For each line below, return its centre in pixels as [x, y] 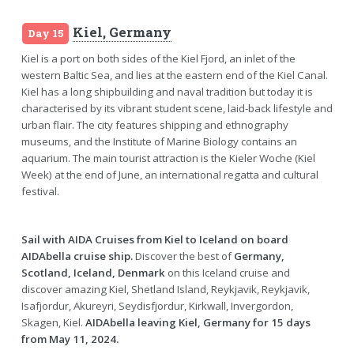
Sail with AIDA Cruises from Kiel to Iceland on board [154, 240]
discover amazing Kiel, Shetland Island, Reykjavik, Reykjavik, [165, 290]
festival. [40, 192]
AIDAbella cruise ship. [77, 256]
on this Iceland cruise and [227, 273]
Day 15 [45, 34]
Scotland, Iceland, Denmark [93, 273]
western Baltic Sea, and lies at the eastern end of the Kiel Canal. [174, 75]
